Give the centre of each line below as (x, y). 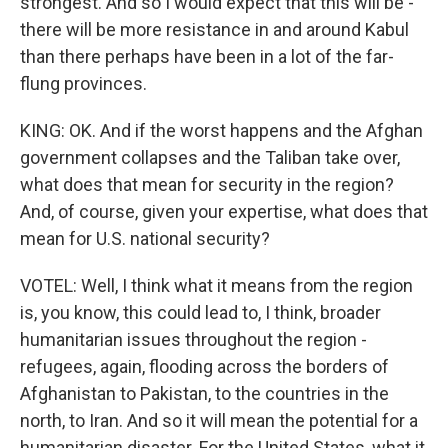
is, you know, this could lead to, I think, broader (200, 312)
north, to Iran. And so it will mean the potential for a (219, 420)
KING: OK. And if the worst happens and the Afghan (221, 130)
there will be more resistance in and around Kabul (214, 29)
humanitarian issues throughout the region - (193, 339)
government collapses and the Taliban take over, (210, 157)
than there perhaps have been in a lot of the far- (207, 56)
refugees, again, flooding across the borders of (204, 366)
